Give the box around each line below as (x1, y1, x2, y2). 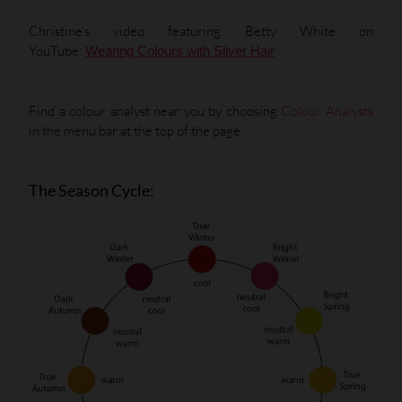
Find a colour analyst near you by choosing (29, 101, 282, 119)
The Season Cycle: (29, 180, 154, 201)
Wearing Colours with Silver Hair (85, 44, 275, 59)
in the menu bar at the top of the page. (29, 121, 243, 139)
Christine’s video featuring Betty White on (29, 22, 373, 40)
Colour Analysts (281, 101, 374, 119)
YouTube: (29, 42, 85, 60)
